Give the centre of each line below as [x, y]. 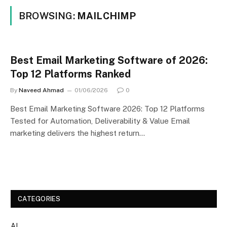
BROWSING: [48, 16]
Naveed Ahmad [41, 90]
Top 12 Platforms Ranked [70, 74]
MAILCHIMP [106, 16]
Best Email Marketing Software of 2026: [109, 60]
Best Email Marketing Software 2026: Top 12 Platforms [107, 109]
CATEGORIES [39, 199]
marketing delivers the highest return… [78, 133]
